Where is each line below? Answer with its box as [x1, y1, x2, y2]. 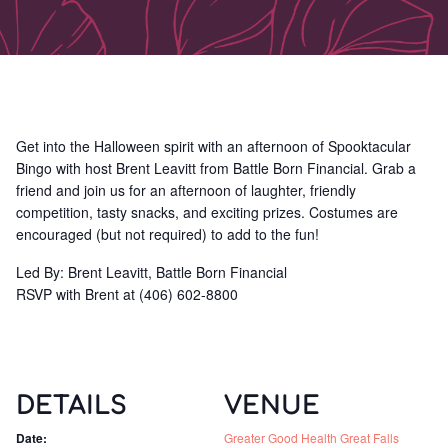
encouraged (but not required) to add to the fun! [16, 224, 319, 244]
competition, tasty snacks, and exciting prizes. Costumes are [16, 202, 398, 222]
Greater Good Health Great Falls [224, 429, 399, 446]
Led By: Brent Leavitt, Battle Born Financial [16, 262, 287, 282]
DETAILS [16, 393, 127, 420]
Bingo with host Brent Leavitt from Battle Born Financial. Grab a [16, 158, 416, 178]
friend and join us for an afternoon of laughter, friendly [16, 180, 356, 200]
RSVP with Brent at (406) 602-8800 [16, 284, 238, 304]
